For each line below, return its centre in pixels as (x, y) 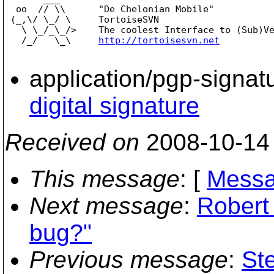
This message (105, 179)
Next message (106, 206)
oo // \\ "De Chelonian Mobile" (109, 9)
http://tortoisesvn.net (159, 40)
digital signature (114, 106)
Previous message (129, 260)
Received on (72, 142)
